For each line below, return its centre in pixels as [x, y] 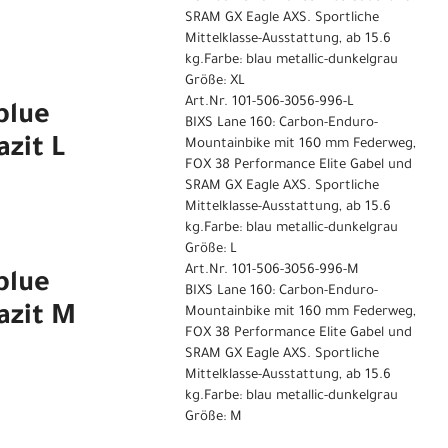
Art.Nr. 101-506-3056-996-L [269, 103]
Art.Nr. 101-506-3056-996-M [271, 271]
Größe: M [213, 418]
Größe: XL [214, 82]
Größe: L [210, 250]
